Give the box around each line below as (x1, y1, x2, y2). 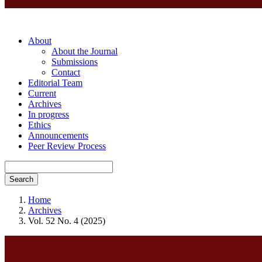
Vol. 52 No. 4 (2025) (28, 216, 105, 226)
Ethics (28, 120, 51, 130)
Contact (51, 67, 80, 77)
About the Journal (51, 46, 118, 56)
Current (28, 88, 56, 98)
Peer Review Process (28, 141, 106, 151)
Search (9, 175, 33, 184)
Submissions (51, 57, 98, 67)
